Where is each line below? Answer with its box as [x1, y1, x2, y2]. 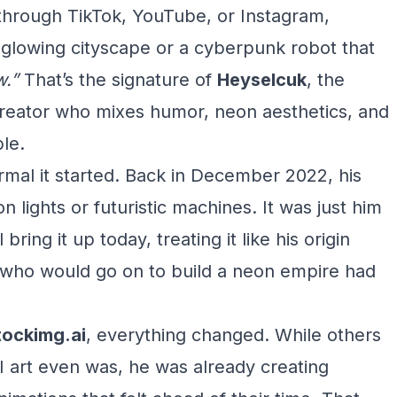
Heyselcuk [217, 69, 307, 90]
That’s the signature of [19, 69, 217, 90]
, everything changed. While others [86, 324, 381, 346]
